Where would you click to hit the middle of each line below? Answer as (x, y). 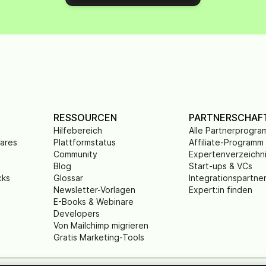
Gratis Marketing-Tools (99, 237)
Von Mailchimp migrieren (101, 225)
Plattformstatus (84, 142)
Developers (76, 213)
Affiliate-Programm (226, 142)
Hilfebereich (77, 130)
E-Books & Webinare (93, 202)
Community (75, 154)
